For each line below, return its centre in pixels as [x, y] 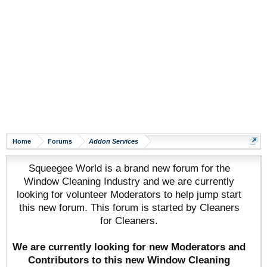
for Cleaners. [129, 221]
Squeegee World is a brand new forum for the [129, 168]
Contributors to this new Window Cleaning [129, 260]
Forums [60, 141]
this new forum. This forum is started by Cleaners [129, 207]
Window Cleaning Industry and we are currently [129, 181]
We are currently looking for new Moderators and [129, 247]
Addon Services [114, 141]
